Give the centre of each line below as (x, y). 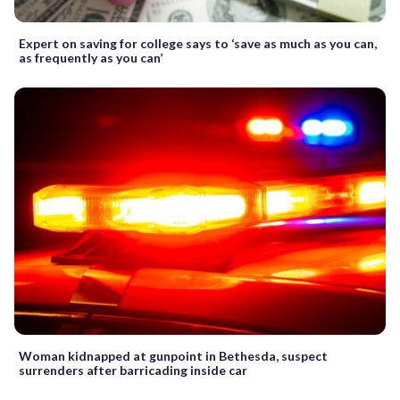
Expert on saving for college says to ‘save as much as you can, (198, 43)
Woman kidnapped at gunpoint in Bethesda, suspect (173, 356)
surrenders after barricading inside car (133, 371)
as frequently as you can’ (91, 57)
